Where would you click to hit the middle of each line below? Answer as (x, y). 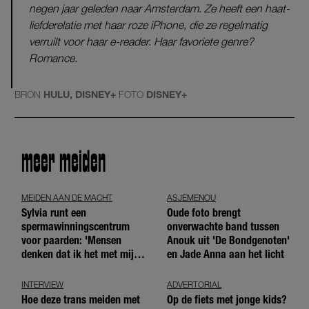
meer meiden (63, 163)
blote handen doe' (61, 268)
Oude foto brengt (204, 213)
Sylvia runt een (54, 213)
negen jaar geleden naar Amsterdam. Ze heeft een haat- (159, 8)
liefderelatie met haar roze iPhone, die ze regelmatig (148, 24)
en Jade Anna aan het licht (226, 255)
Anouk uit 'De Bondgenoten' (228, 241)
